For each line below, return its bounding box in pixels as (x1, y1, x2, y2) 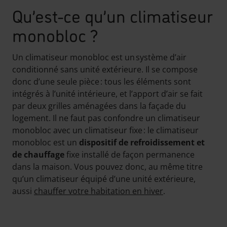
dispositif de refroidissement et (79, 136, 205, 148)
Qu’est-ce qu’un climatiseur (12, 2, 213, 27)
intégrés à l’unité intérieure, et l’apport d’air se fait (12, 88, 203, 99)
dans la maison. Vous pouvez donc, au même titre (12, 161, 203, 172)
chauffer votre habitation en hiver (34, 185, 163, 197)
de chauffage (12, 148, 64, 160)
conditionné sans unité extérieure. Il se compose (12, 63, 198, 75)
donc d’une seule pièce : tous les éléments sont (12, 75, 191, 87)
